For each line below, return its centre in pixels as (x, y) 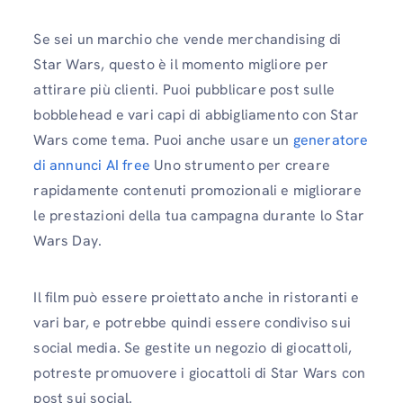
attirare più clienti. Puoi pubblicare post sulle (184, 89)
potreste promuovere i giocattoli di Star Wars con (200, 373)
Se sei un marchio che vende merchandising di (188, 39)
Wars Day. (68, 240)
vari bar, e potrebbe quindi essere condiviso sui (192, 323)
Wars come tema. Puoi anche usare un (163, 139)
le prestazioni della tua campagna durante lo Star (199, 215)
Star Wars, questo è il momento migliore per (181, 64)
